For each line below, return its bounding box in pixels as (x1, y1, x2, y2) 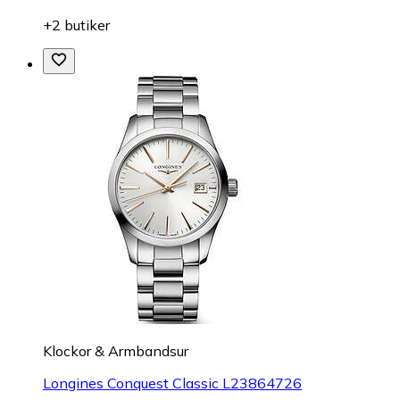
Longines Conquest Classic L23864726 (43, 373, 302, 392)
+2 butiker (43, 15, 110, 34)
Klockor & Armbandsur (43, 341, 188, 360)
